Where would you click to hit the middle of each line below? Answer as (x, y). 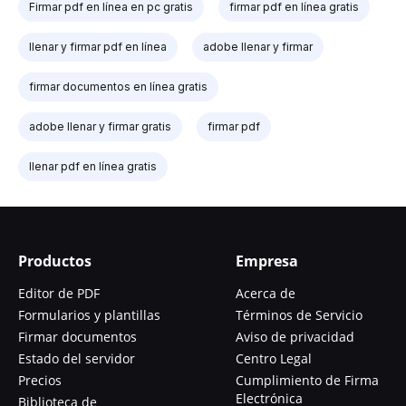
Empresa (267, 261)
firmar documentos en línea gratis (118, 86)
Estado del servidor (77, 358)
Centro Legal (274, 358)
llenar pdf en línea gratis (93, 166)
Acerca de (266, 293)
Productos (55, 261)
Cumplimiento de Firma (307, 380)
